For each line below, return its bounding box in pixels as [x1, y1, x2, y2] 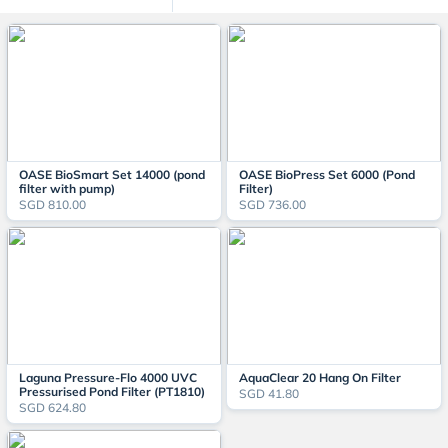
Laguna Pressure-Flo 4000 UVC [19, 370, 197, 385]
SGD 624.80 [19, 400, 86, 415]
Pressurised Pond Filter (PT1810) [19, 384, 205, 399]
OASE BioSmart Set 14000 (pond [19, 167, 205, 182]
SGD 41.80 [239, 386, 299, 401]
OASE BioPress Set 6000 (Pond [239, 167, 415, 182]
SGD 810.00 [19, 197, 86, 212]
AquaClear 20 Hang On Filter [239, 370, 401, 385]
